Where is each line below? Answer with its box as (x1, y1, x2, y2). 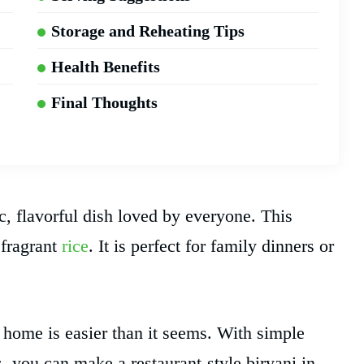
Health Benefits (50, 58, 160, 76)
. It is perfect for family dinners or (89, 236, 334, 257)
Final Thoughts (50, 93, 158, 112)
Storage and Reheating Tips (50, 22, 245, 41)
